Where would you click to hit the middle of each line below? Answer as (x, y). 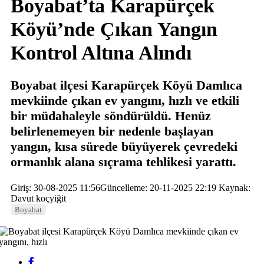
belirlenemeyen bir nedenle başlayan (112, 131)
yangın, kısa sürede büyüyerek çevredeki (124, 146)
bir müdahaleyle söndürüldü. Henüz (111, 116)
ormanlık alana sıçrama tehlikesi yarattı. (123, 162)
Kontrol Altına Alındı (101, 53)
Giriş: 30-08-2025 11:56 (55, 188)
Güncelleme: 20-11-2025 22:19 (158, 188)
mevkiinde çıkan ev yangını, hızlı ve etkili (125, 100)
